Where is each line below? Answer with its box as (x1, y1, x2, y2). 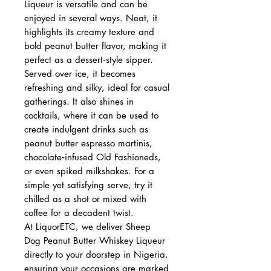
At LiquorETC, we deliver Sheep (24, 220, 151, 232)
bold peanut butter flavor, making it (24, 39, 166, 51)
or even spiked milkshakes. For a (24, 165, 154, 177)
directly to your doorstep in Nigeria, (24, 248, 168, 260)
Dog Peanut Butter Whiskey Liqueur (24, 234, 165, 246)
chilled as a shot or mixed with (24, 192, 146, 204)
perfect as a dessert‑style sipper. (24, 53, 153, 65)
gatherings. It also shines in (24, 95, 134, 107)
